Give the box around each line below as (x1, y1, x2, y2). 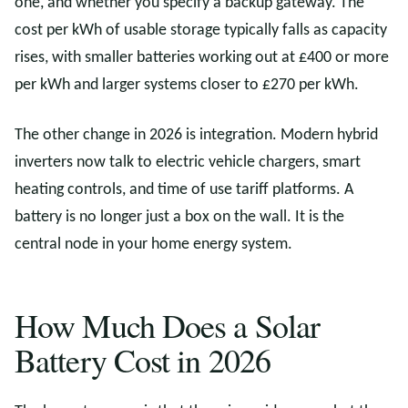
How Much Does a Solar (15, 303, 321, 347)
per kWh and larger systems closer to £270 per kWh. (15, 76, 359, 94)
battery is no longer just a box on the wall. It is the (15, 209, 344, 226)
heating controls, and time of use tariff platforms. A (15, 181, 353, 199)
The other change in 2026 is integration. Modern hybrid (15, 127, 378, 144)
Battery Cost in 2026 (15, 338, 271, 382)
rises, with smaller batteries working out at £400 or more (15, 49, 389, 66)
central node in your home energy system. (15, 236, 292, 253)
